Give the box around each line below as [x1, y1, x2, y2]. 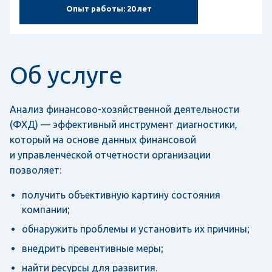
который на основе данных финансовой [10, 134, 196, 145]
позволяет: [10, 165, 61, 175]
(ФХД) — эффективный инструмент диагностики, [10, 119, 237, 130]
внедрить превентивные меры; [22, 243, 163, 254]
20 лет [126, 4, 152, 13]
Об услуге [10, 61, 123, 89]
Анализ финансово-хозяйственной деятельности [10, 104, 239, 115]
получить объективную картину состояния [22, 189, 220, 200]
